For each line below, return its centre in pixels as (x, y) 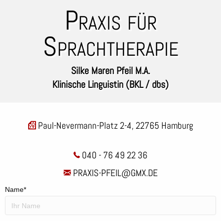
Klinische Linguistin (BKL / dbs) (110, 84)
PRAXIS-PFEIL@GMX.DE (114, 173)
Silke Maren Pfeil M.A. (110, 71)
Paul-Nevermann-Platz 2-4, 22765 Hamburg (114, 126)
